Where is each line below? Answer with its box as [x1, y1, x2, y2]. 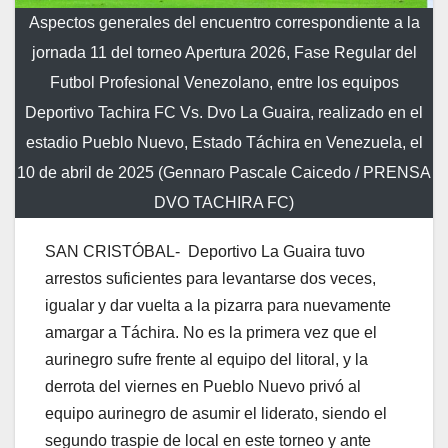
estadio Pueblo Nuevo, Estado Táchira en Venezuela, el [25, 133, 423, 151]
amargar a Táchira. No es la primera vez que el [45, 323, 377, 341]
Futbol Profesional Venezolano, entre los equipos [49, 73, 399, 91]
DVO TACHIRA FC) [154, 193, 294, 211]
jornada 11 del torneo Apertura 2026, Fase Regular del [31, 43, 417, 61]
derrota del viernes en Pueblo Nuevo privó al [45, 377, 361, 395]
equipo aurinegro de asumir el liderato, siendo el [45, 404, 387, 422]
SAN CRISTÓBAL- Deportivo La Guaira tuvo [45, 242, 365, 260]
